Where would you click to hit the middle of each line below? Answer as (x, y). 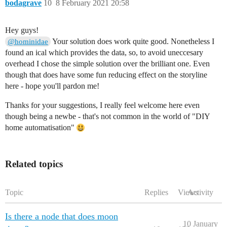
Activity (200, 192)
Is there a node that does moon (62, 216)
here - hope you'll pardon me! (52, 86)
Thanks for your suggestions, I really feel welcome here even (102, 105)
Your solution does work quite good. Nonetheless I (133, 41)
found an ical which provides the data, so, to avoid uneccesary (104, 52)
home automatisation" (41, 127)
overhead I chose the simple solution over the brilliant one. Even (107, 64)
